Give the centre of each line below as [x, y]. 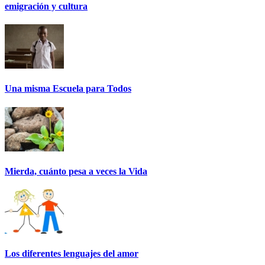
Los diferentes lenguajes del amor [72, 254]
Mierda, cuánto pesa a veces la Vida [76, 171]
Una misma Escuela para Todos [68, 89]
